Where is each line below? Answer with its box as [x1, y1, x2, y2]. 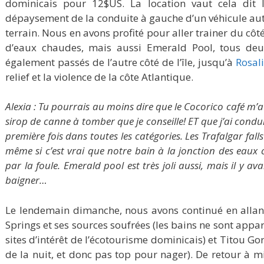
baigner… [5, 173, 47, 187]
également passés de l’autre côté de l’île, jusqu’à [5, 55, 236, 69]
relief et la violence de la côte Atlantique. [5, 70, 193, 84]
